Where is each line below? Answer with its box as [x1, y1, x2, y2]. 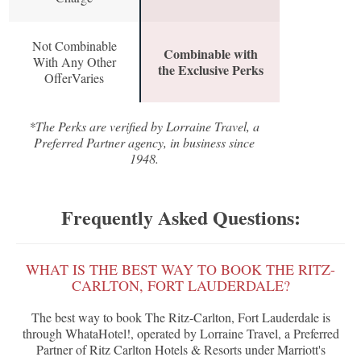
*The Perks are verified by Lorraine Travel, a [29, 118, 260, 135]
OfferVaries [44, 69, 104, 87]
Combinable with [163, 44, 258, 64]
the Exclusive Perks [157, 60, 263, 80]
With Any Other [32, 53, 116, 71]
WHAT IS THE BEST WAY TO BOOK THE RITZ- [26, 259, 335, 280]
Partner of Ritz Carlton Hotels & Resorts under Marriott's [35, 341, 326, 359]
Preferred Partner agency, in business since [34, 134, 255, 151]
